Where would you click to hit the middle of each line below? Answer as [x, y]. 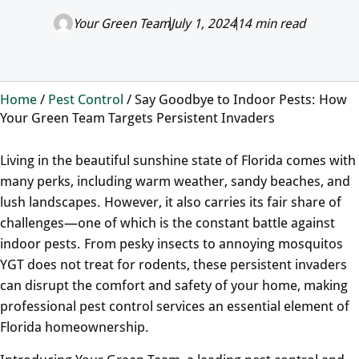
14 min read [271, 23]
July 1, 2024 [204, 23]
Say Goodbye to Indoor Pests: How [241, 99]
